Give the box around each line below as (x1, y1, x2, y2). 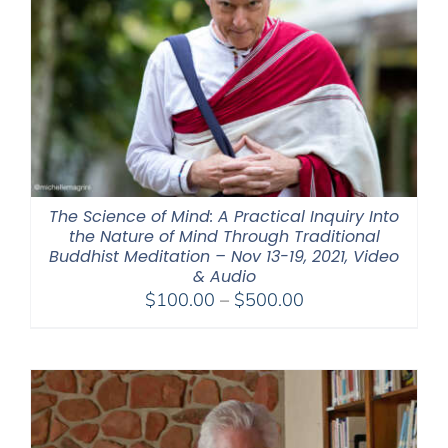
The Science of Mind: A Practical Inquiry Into (49, 204, 399, 228)
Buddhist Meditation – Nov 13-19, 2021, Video (49, 244, 399, 268)
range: (302, 311, 355, 335)
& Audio (192, 264, 256, 288)
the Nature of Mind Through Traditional (68, 224, 380, 248)
